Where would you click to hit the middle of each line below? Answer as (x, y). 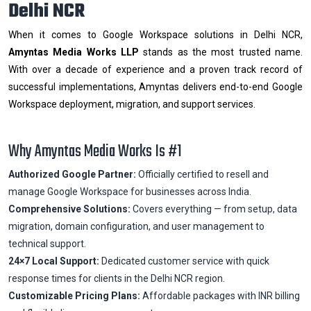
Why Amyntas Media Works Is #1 (95, 152)
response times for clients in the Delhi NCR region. (117, 279)
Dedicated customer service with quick (184, 261)
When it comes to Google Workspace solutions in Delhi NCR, (155, 35)
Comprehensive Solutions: (69, 209)
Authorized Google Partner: (72, 175)
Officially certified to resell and (202, 175)
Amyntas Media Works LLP (74, 52)
